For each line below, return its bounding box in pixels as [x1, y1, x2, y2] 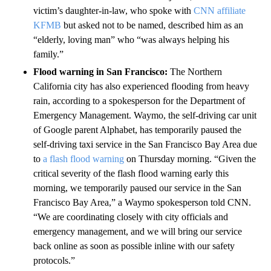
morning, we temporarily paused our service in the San [33, 182, 241, 193]
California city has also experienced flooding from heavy [33, 80, 249, 91]
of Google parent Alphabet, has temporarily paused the [33, 124, 241, 135]
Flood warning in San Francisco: [33, 66, 170, 77]
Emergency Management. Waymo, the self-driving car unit [33, 109, 256, 120]
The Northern [170, 66, 222, 77]
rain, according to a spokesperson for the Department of [33, 95, 245, 106]
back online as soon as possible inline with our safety [33, 240, 235, 251]
